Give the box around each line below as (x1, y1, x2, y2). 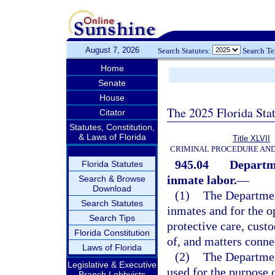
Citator (99, 107, 125, 117)
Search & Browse (79, 174, 145, 184)
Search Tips (89, 213, 135, 223)
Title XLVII (233, 134, 270, 143)
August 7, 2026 (85, 45, 139, 55)
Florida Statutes (81, 159, 143, 169)
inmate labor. (167, 173, 237, 187)
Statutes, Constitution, (69, 122, 155, 132)
